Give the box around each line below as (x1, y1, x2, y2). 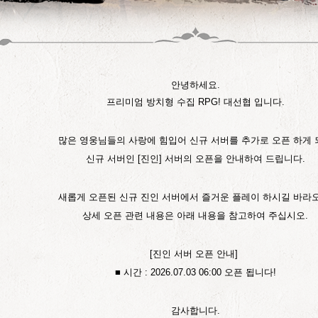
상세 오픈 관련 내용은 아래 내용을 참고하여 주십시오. (82, 210, 308, 221)
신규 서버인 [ (85, 153, 141, 164)
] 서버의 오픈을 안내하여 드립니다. (158, 153, 305, 164)
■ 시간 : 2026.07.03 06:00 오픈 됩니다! (114, 267, 276, 278)
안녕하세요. (170, 79, 220, 90)
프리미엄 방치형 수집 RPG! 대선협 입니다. (106, 97, 285, 107)
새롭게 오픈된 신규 (57, 192, 141, 202)
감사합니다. (170, 305, 220, 316)
